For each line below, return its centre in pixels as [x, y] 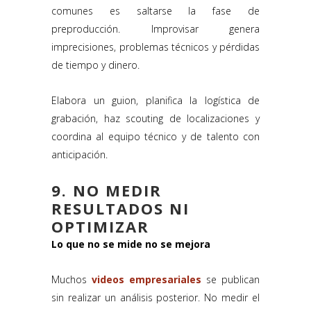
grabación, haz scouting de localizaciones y [155, 119]
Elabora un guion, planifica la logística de [155, 101]
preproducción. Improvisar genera [155, 29]
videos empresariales [146, 280]
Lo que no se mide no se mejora [131, 244]
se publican [230, 280]
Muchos [72, 280]
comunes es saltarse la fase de [155, 11]
